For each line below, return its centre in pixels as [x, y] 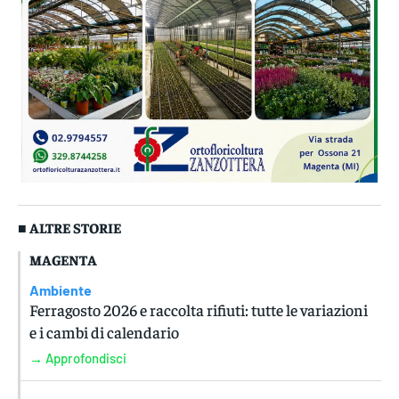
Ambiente [61, 290]
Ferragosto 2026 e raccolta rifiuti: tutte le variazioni [199, 310]
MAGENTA [63, 260]
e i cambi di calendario [104, 332]
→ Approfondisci [78, 358]
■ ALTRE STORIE [69, 228]
